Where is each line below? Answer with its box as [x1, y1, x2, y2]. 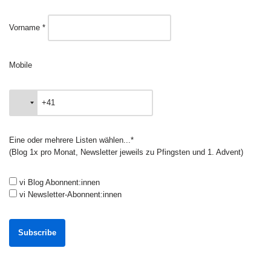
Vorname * [9, 23, 45, 33]
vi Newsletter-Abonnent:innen [17, 190, 122, 200]
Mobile [9, 60, 32, 70]
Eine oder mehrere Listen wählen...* [9, 135, 134, 145]
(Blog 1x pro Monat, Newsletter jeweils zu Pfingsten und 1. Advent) [9, 148, 243, 157]
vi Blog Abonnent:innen [17, 178, 100, 188]
